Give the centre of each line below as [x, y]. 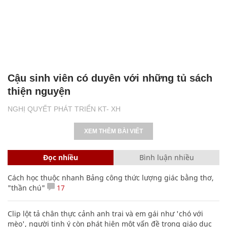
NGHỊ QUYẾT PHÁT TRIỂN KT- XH [64, 109]
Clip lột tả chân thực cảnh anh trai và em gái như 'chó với [105, 213]
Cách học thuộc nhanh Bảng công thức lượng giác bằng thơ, [111, 177]
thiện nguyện [39, 91]
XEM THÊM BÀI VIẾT [113, 131]
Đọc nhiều [61, 157]
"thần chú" [26, 187]
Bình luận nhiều [166, 157]
